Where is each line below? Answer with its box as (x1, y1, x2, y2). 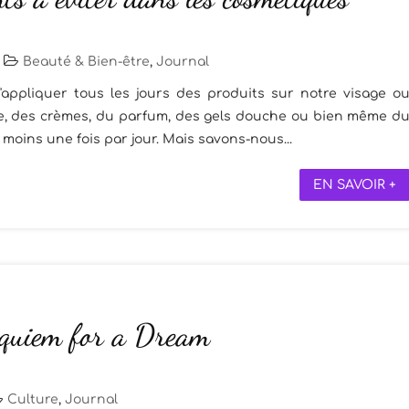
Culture (7, 393, 58, 407)
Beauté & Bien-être (23, 55, 150, 69)
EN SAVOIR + (313, 178, 397, 193)
